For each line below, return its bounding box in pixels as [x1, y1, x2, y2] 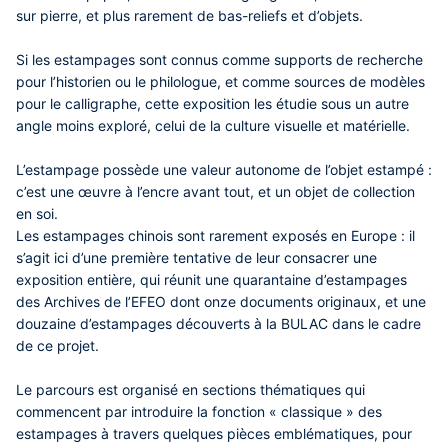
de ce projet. [16, 337, 99, 355]
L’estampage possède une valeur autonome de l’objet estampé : [16, 161, 432, 179]
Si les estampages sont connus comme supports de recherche [16, 51, 423, 69]
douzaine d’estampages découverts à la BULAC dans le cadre [16, 315, 421, 333]
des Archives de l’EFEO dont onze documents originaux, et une [16, 293, 426, 311]
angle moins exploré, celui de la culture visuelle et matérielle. [16, 117, 414, 135]
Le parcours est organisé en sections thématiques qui [16, 381, 365, 399]
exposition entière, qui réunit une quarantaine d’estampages [16, 271, 407, 289]
